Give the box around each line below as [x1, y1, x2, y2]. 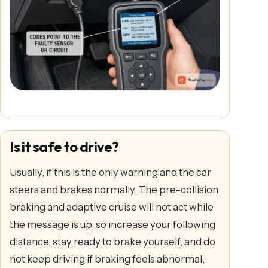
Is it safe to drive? [10, 138, 119, 156]
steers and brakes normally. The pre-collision [10, 183, 219, 196]
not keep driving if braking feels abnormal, [10, 252, 205, 265]
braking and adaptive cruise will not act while [10, 200, 214, 213]
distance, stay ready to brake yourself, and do [10, 235, 216, 248]
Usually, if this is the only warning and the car [10, 166, 212, 178]
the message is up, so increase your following [10, 218, 216, 230]
